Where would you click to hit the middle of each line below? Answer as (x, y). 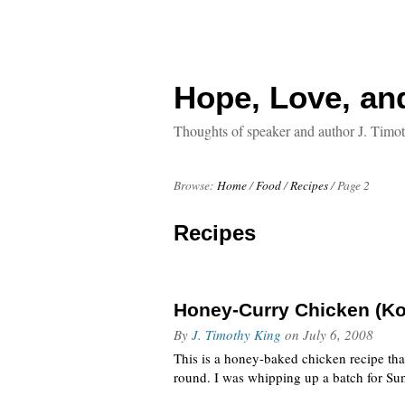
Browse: (194, 185)
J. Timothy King (236, 334)
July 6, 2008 (338, 334)
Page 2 (353, 185)
